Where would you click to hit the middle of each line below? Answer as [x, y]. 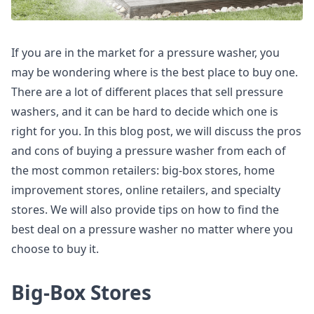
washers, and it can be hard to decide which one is [145, 111]
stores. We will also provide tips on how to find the [145, 210]
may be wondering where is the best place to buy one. [155, 72]
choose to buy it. [55, 249]
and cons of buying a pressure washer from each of [149, 151]
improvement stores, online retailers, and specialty [146, 190]
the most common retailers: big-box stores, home [143, 170]
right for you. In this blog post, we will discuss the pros [156, 131]
